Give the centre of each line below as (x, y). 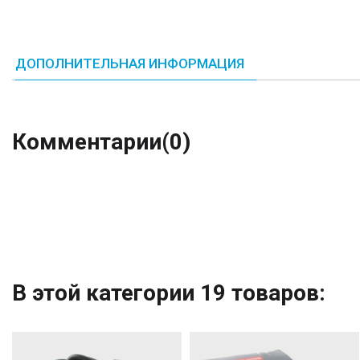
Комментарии (87, 142)
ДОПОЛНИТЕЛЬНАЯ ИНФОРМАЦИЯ (130, 64)
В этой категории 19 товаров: (169, 293)
